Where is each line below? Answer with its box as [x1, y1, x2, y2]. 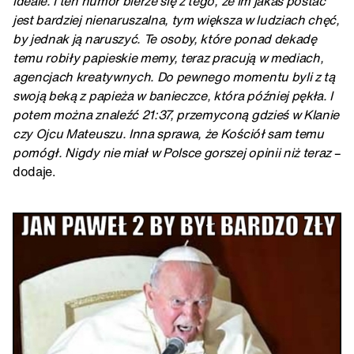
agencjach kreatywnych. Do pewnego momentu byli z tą [13, 66, 335, 86]
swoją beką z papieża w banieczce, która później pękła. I [13, 85, 333, 105]
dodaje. [13, 161, 56, 181]
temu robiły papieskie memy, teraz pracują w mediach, [13, 47, 324, 67]
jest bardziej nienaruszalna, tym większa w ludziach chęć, [13, 9, 340, 29]
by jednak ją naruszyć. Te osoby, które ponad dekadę [13, 28, 317, 48]
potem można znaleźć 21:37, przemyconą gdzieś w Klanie [13, 104, 340, 124]
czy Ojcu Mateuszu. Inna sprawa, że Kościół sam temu [13, 123, 324, 143]
